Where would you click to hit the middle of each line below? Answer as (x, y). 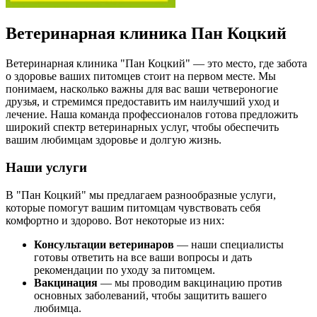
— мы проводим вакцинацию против (190, 282)
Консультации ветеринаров (104, 244)
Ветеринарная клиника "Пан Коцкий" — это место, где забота (156, 64)
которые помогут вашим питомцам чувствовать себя (133, 207)
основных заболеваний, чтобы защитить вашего (150, 295)
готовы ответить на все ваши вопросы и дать (143, 257)
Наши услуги (46, 168)
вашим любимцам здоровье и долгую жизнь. (114, 140)
